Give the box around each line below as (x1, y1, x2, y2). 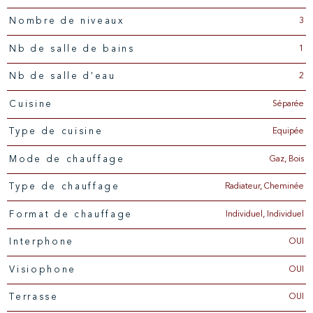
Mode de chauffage (19, 154, 125, 164)
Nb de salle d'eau (18, 72, 116, 82)
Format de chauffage (16, 210, 133, 219)
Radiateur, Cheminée (225, 182, 304, 191)
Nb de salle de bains (18, 44, 135, 54)
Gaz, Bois (270, 154, 304, 163)
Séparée (272, 99, 304, 108)
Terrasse (15, 293, 59, 303)
